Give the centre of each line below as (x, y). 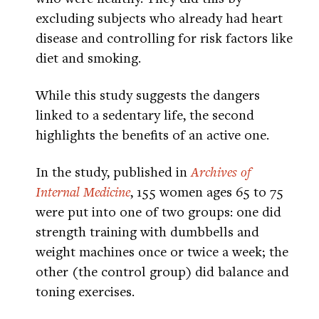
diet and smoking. (88, 58)
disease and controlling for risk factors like (164, 38)
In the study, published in (113, 172)
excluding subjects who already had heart (159, 18)
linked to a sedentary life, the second (145, 115)
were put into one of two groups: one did (158, 211)
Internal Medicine (83, 192)
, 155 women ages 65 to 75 (207, 192)
